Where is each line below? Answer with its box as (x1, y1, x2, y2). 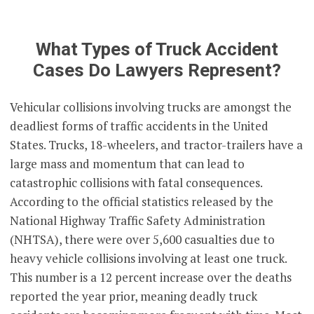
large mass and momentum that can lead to (10, 156, 245, 172)
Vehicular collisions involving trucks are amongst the (10, 99, 292, 116)
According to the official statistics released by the (10, 193, 274, 210)
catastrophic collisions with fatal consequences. (10, 175, 263, 191)
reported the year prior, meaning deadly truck (10, 288, 258, 305)
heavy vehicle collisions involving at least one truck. (10, 250, 287, 267)
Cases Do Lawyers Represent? (33, 60, 281, 81)
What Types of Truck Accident (36, 39, 278, 60)
